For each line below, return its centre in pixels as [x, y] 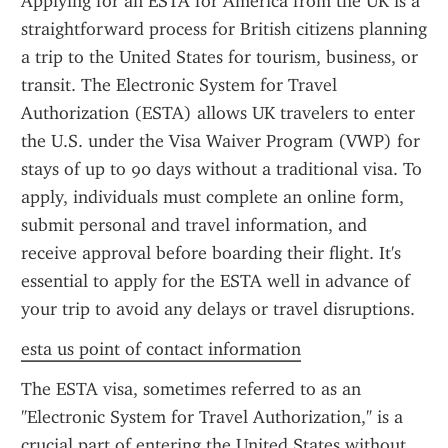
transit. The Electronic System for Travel [179, 85]
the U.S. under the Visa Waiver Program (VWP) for [220, 141]
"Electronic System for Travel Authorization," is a [212, 417]
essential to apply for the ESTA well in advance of [215, 281]
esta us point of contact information [161, 349]
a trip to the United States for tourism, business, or [219, 57]
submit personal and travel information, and [194, 225]
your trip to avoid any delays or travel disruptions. [218, 309]
